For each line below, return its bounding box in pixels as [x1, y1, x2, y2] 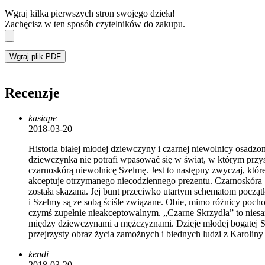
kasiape [28, 113, 57, 124]
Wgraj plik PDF [9, 52, 61, 62]
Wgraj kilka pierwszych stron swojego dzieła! [5, 8, 175, 19]
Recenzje [5, 85, 60, 101]
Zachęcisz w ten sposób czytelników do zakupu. [5, 19, 185, 30]
